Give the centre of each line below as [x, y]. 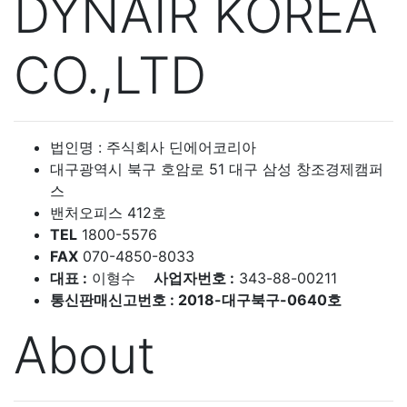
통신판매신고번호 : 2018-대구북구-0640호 [196, 300]
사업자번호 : [194, 278]
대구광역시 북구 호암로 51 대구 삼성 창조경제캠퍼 [217, 169]
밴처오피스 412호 [108, 213]
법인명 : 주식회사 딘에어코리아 [153, 147]
